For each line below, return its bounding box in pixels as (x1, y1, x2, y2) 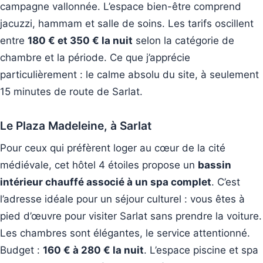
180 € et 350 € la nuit (28, 35, 133, 47)
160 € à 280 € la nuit (43, 244, 144, 257)
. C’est (211, 176, 240, 188)
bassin (198, 159, 231, 171)
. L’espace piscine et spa (144, 244, 258, 257)
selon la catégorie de (133, 35, 234, 47)
